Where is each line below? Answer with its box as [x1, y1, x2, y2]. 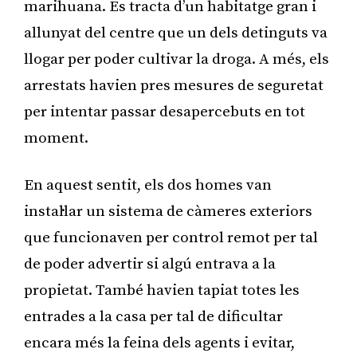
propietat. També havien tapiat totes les [24, 280, 300, 300]
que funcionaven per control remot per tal [24, 228, 318, 247]
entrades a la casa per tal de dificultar [24, 307, 283, 326]
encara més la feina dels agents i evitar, [24, 333, 295, 352]
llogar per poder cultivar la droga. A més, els [24, 49, 329, 69]
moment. [24, 128, 88, 147]
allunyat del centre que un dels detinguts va [24, 23, 328, 42]
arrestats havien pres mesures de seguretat [24, 76, 324, 95]
